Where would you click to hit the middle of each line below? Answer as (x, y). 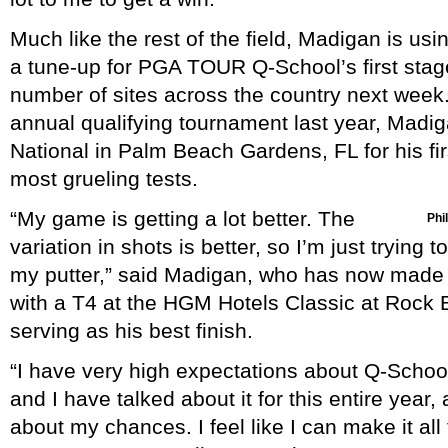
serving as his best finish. (131, 330)
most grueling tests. (104, 178)
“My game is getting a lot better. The (182, 218)
